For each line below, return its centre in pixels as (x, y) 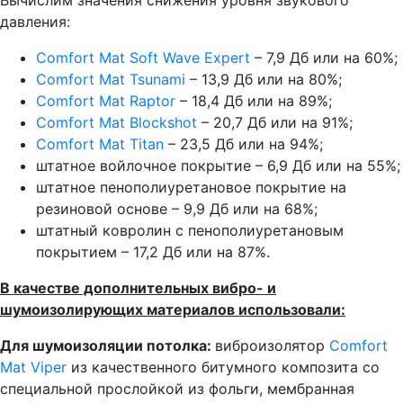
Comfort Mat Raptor (108, 100)
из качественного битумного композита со (223, 367)
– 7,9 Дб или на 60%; (324, 57)
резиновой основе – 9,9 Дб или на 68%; (177, 208)
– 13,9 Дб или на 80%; (266, 79)
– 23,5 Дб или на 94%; (243, 143)
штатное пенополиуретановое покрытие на (191, 187)
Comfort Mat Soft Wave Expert (143, 57)
